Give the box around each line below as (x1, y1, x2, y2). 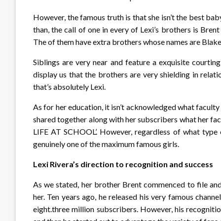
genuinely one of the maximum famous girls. (33, 139, 179, 149)
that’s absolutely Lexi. (33, 82, 106, 92)
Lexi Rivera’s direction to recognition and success (33, 159, 213, 169)
